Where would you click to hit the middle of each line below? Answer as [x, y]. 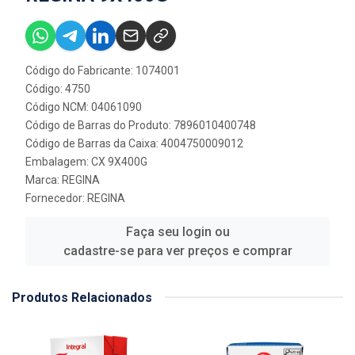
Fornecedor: [56, 198]
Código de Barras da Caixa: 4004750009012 [134, 143]
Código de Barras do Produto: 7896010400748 [141, 125]
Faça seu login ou [177, 231]
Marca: [44, 179]
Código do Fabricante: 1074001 [103, 70]
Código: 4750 [58, 88]
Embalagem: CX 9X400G [86, 161]
